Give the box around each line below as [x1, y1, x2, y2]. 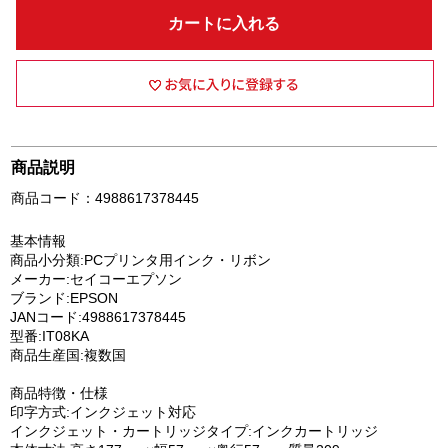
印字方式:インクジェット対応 [10, 404, 196, 420]
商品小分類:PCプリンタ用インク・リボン [10, 252, 271, 268]
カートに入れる [168, 15, 280, 32]
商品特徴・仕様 [10, 385, 108, 401]
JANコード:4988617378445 [10, 309, 186, 325]
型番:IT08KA [10, 328, 89, 344]
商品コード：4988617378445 [11, 190, 200, 206]
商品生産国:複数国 [10, 347, 126, 363]
